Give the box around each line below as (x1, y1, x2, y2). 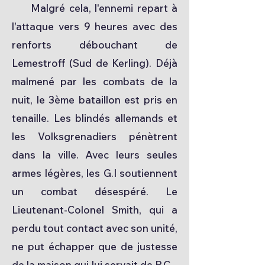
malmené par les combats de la (12, 75, 177, 88)
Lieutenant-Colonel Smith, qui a (12, 203, 177, 216)
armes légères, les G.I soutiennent (12, 167, 177, 179)
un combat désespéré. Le (12, 185, 177, 198)
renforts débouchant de (12, 38, 177, 51)
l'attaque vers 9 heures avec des (12, 20, 177, 33)
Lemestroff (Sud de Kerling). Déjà (12, 57, 177, 69)
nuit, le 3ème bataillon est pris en (12, 93, 177, 106)
